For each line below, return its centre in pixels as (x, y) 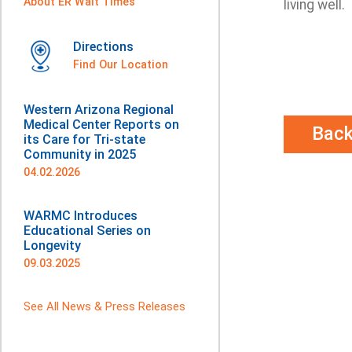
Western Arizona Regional (99, 110)
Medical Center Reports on (101, 125)
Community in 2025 (80, 154)
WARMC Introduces (81, 216)
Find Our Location (121, 64)
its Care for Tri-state (84, 139)
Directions (103, 47)
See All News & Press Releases (104, 306)
